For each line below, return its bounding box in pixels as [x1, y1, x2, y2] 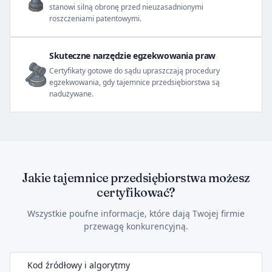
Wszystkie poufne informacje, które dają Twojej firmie [27, 208, 245, 219]
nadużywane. [49, 89, 93, 99]
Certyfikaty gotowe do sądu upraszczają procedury [49, 66, 220, 76]
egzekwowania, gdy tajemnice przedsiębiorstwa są [49, 77, 220, 87]
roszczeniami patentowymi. [49, 13, 141, 24]
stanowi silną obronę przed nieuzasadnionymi [49, 2, 203, 12]
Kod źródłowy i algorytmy [27, 259, 130, 271]
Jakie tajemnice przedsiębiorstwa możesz [22, 170, 250, 185]
